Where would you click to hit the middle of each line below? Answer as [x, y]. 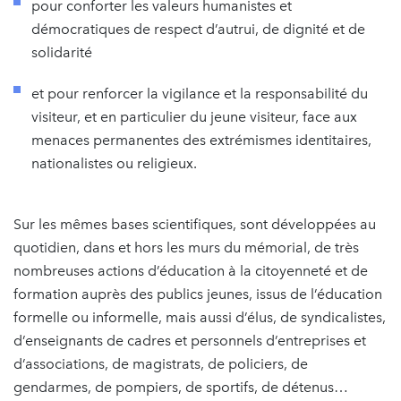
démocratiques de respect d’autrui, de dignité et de [198, 29]
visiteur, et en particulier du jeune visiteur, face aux [194, 116]
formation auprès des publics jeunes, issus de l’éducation [198, 294]
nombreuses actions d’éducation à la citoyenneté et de [191, 270]
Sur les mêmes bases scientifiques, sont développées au [195, 224]
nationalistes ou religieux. [114, 163]
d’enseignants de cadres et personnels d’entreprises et [190, 340]
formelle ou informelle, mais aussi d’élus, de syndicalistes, [200, 317]
